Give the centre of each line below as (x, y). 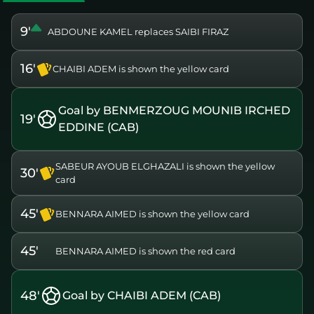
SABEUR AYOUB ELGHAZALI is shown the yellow (165, 166)
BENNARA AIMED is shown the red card (145, 251)
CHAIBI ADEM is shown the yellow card (141, 69)
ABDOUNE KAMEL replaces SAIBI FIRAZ (138, 32)
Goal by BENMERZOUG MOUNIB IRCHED (174, 111)
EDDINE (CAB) (98, 128)
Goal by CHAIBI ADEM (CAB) (142, 296)
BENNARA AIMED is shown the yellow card (152, 214)
